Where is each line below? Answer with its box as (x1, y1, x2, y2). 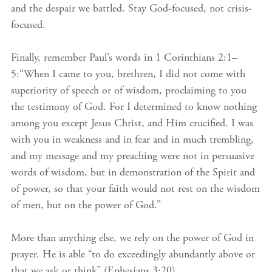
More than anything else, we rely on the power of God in (11, 233, 254, 244)
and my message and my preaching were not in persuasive (11, 151, 254, 162)
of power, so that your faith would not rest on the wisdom (11, 184, 260, 195)
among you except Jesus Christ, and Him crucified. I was (11, 118, 253, 129)
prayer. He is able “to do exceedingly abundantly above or (11, 250, 255, 260)
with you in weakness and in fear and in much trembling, (11, 135, 254, 146)
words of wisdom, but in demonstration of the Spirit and (11, 168, 255, 178)
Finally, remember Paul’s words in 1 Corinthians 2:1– (11, 53, 237, 64)
